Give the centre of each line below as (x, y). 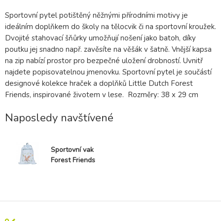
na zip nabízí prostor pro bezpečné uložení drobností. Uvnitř (104, 61)
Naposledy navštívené (59, 118)
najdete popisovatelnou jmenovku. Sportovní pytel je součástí (108, 72)
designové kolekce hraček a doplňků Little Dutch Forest (99, 84)
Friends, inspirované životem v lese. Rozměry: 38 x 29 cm (102, 95)
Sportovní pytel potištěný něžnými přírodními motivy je (96, 16)
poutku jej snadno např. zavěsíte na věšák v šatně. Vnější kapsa (108, 50)
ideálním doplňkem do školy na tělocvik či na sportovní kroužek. (110, 27)
